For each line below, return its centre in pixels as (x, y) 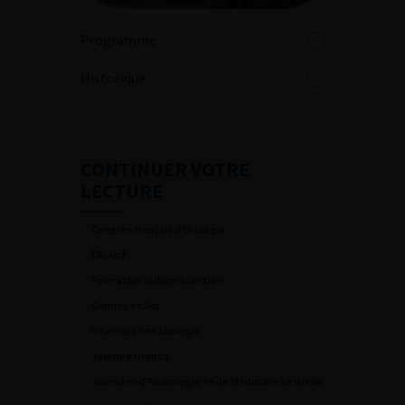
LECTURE (122, 191)
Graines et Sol (125, 305)
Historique (113, 78)
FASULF (109, 254)
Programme (118, 40)
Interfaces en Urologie (146, 330)
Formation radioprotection (157, 280)
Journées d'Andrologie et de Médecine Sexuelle (207, 381)
